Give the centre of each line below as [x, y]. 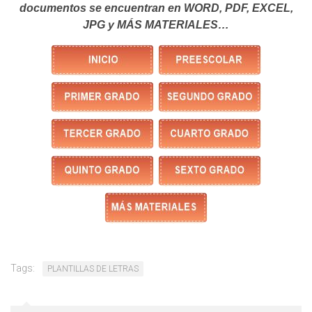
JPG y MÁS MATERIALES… [156, 25]
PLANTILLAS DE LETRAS [93, 269]
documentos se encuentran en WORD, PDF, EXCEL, [156, 8]
